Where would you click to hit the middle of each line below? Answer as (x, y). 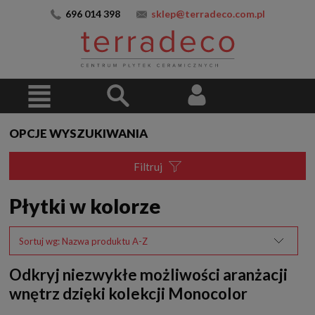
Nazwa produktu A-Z (105, 242)
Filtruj (149, 167)
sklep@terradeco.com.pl (208, 14)
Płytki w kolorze (85, 206)
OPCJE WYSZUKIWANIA (78, 133)
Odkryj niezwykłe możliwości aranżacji (148, 275)
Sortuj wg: (40, 242)
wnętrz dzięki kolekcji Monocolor (128, 294)
